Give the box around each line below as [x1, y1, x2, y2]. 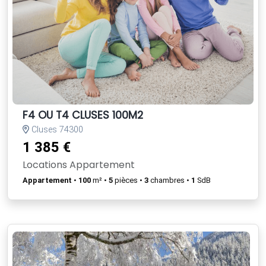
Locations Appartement [23, 157, 135, 172]
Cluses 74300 [29, 124, 83, 135]
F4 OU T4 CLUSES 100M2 [23, 107, 143, 122]
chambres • [148, 175, 191, 185]
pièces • [113, 175, 144, 185]
